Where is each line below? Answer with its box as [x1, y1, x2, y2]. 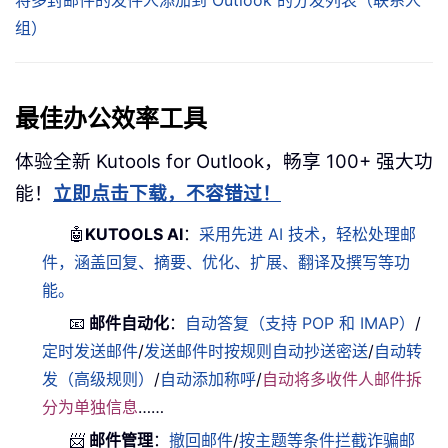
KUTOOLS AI [85, 223, 184, 244]
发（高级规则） [42, 368, 155, 389]
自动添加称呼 [160, 368, 257, 389]
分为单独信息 [42, 396, 139, 417]
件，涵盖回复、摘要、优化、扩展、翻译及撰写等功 [42, 251, 411, 272]
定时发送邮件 [42, 340, 139, 361]
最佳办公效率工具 [15, 102, 207, 135]
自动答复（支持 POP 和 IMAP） [185, 312, 416, 333]
